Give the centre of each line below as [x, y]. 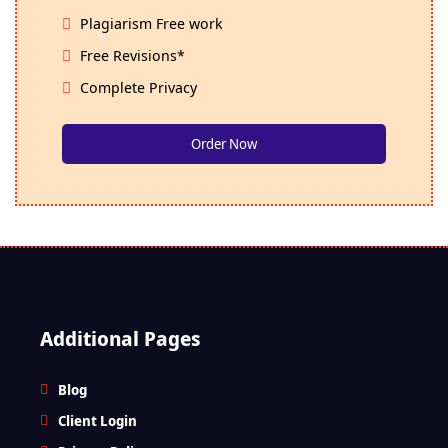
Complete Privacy [136, 86]
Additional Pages [120, 338]
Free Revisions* [130, 54]
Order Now [224, 143]
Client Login [97, 420]
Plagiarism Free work [149, 22]
